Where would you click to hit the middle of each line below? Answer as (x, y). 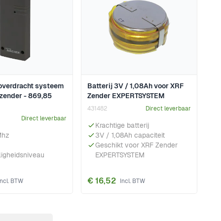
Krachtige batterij (122, 126)
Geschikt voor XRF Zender (136, 145)
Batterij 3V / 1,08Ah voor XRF (135, 86)
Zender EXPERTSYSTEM (126, 96)
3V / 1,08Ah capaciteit (130, 135)
